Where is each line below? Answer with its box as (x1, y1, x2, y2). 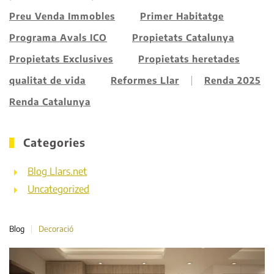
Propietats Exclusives (9, 53, 113, 64)
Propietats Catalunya (132, 32, 234, 43)
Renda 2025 (204, 75, 261, 86)
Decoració (39, 224, 73, 234)
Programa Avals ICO (9, 32, 107, 43)
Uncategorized (28, 183, 89, 195)
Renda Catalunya (9, 96, 91, 107)
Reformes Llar (111, 75, 179, 86)
